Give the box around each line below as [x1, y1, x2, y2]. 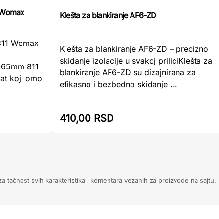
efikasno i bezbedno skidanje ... [60, 79, 177, 89]
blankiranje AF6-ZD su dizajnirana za [60, 67, 196, 77]
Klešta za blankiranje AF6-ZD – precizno [60, 44, 208, 54]
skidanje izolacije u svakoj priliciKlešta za [60, 55, 212, 66]
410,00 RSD [60, 112, 113, 124]
